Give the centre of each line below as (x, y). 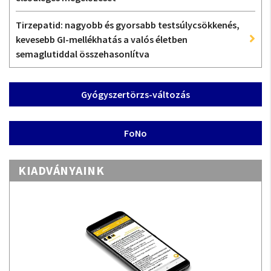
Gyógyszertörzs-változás (135, 94)
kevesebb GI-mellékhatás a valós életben (102, 39)
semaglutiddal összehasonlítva (83, 54)
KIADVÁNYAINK (61, 170)
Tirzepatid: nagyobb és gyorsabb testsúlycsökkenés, (128, 25)
